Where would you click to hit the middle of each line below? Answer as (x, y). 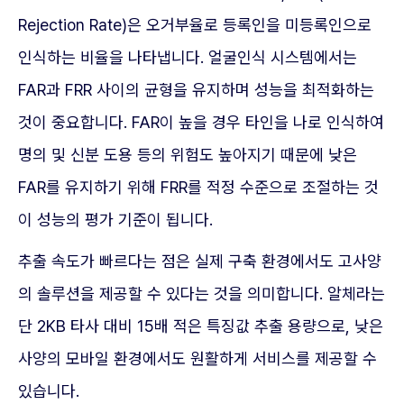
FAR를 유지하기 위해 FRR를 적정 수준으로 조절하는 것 (198, 188)
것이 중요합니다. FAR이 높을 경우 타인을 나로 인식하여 (201, 123)
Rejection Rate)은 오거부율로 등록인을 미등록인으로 (195, 25)
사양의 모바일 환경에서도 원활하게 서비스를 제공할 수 (197, 359)
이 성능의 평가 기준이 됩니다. (115, 220)
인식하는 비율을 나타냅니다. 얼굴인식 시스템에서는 (188, 58)
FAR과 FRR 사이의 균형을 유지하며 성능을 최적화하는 (196, 90)
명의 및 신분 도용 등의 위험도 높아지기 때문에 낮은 (188, 155)
